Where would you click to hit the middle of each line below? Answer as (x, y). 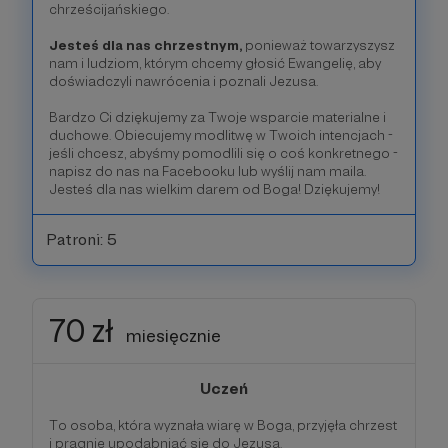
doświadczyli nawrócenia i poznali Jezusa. (183, 81)
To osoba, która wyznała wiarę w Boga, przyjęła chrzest (223, 424)
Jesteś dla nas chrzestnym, (147, 45)
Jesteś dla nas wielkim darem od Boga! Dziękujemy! (214, 189)
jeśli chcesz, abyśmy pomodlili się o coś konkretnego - (223, 153)
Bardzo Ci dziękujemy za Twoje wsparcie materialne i (217, 117)
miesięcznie (173, 335)
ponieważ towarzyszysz (320, 45)
